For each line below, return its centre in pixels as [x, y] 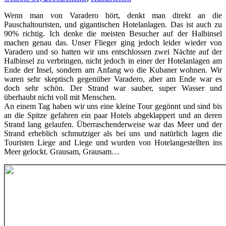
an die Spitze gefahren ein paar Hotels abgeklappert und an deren [113, 115]
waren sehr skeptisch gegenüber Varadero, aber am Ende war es [113, 79]
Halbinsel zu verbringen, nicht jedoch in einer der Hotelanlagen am [113, 61]
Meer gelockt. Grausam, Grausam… [62, 151]
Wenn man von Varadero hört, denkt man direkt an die [113, 15]
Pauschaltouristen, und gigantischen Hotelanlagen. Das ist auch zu [113, 24]
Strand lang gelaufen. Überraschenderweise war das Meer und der [113, 124]
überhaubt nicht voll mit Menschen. [60, 97]
